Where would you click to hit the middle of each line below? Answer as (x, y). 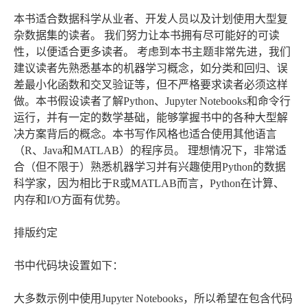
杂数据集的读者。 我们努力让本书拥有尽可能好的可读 (147, 36)
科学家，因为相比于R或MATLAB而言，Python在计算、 (149, 184)
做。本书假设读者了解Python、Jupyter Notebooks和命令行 (152, 101)
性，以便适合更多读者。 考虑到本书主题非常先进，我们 (152, 52)
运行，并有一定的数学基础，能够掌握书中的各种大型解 (151, 118)
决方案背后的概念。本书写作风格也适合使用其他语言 (145, 134)
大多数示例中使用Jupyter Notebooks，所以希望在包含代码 (153, 299)
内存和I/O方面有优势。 (70, 200)
